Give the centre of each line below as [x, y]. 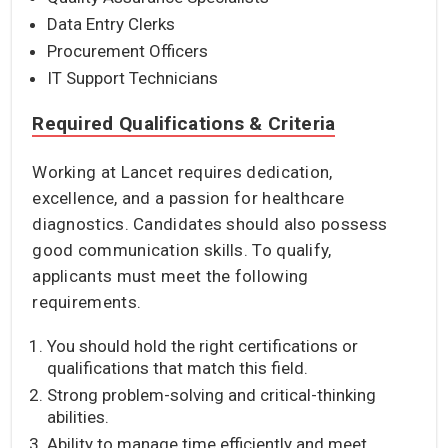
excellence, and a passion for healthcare [188, 197]
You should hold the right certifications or [203, 345]
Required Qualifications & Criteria [184, 123]
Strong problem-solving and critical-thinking [212, 394]
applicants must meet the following [170, 275]
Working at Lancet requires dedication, [182, 171]
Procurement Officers [128, 50]
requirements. [87, 301]
